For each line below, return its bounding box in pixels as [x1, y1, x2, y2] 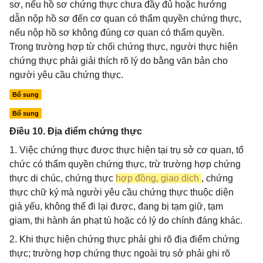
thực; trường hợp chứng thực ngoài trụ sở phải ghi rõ [9, 248, 230, 258]
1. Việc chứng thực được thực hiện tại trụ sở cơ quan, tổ [9, 145, 244, 155]
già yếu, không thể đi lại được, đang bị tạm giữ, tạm [9, 201, 223, 211]
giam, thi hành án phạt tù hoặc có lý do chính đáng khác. [9, 215, 242, 225]
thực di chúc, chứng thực [9, 173, 116, 183]
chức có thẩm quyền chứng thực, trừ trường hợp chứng [9, 159, 241, 169]
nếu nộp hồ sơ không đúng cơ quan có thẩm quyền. [9, 28, 224, 38]
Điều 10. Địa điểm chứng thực [9, 126, 142, 136]
